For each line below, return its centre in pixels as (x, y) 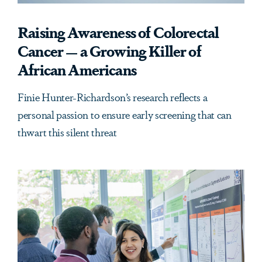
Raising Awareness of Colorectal (118, 32)
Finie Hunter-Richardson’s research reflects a (113, 97)
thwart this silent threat (67, 132)
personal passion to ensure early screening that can (125, 114)
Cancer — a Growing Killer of (109, 51)
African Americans (77, 69)
